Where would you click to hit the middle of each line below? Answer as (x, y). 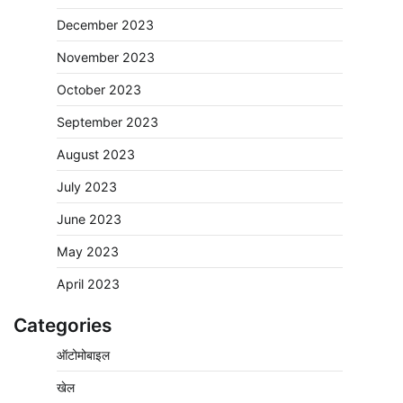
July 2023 (87, 187)
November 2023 (106, 58)
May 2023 (88, 252)
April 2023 (88, 284)
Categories (63, 326)
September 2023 (107, 122)
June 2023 (89, 219)
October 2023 (99, 90)
